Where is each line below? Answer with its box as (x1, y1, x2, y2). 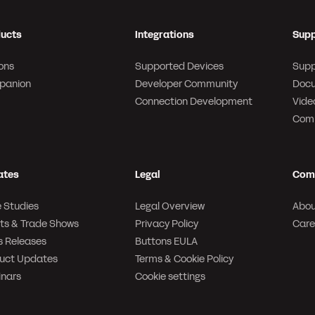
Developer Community (135, 77, 238, 91)
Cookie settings (135, 270, 205, 283)
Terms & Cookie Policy (135, 252, 233, 266)
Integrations (135, 28, 194, 41)
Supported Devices (135, 60, 224, 73)
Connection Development (135, 95, 252, 108)
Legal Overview (135, 200, 205, 213)
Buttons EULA (135, 235, 198, 248)
